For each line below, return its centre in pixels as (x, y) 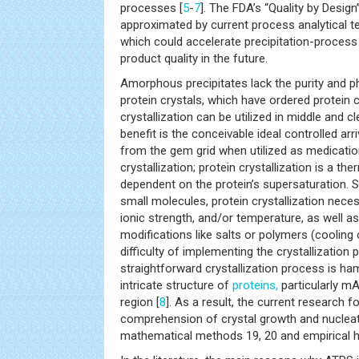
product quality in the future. (194, 58)
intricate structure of (176, 285)
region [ (140, 302)
